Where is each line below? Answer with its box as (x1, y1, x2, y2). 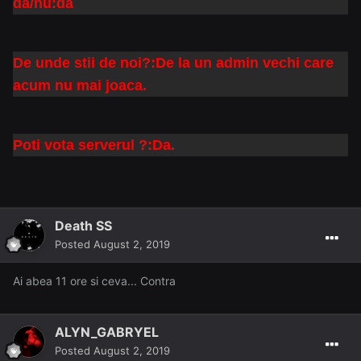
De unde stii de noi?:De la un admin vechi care (13, 55, 334, 72)
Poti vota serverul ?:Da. (13, 137, 175, 154)
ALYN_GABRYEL (55, 324, 159, 341)
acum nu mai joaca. (13, 77, 147, 94)
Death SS (55, 218, 112, 234)
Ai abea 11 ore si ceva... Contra (13, 274, 176, 288)
